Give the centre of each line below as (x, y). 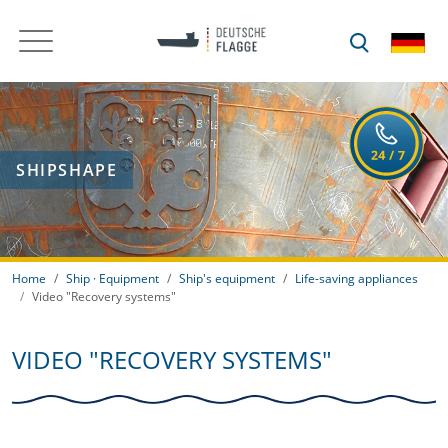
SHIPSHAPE (67, 169)
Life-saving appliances (356, 278)
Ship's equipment (227, 278)
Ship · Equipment (112, 278)
